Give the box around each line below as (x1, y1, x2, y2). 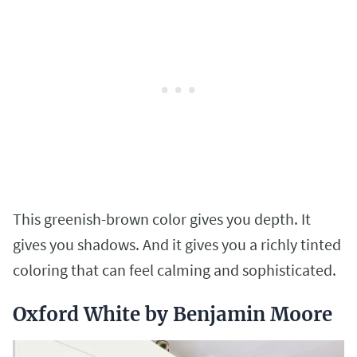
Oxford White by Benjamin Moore (13, 301, 332, 327)
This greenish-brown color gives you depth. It (13, 208, 311, 229)
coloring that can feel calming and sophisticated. (13, 259, 339, 280)
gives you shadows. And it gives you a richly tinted (13, 233, 341, 254)
